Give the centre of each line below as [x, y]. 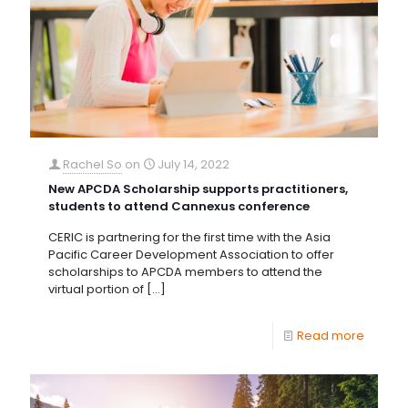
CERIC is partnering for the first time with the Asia [189, 238]
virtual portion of [96, 290]
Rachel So [92, 165]
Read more [331, 336]
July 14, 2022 [194, 165]
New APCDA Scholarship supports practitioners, [198, 189]
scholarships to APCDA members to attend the [185, 272]
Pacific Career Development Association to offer [191, 255]
